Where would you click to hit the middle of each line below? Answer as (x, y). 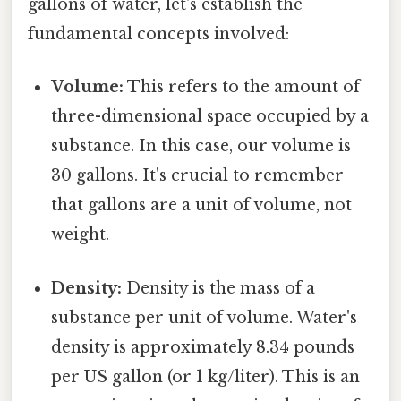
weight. (81, 235)
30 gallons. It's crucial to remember (198, 176)
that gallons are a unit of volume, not (202, 205)
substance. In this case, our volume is (201, 146)
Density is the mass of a (219, 288)
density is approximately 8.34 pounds (203, 347)
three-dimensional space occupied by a (210, 117)
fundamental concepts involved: (158, 34)
